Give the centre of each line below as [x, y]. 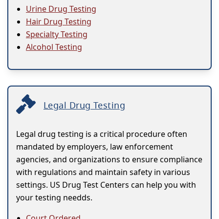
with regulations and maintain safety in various [103, 172]
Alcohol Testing [54, 47]
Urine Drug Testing [61, 9]
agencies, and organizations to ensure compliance [109, 160]
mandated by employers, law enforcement [95, 147]
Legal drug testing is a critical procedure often [102, 134]
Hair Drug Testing [59, 22]
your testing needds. [54, 198]
